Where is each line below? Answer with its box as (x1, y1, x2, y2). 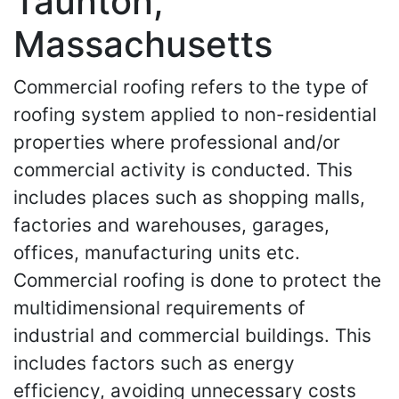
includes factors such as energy (13, 352, 295, 374)
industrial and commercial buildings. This (13, 324, 371, 346)
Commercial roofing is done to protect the (13, 269, 381, 291)
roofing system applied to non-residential (13, 103, 377, 126)
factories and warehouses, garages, (13, 214, 330, 236)
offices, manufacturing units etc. (13, 241, 300, 264)
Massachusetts (13, 22, 273, 66)
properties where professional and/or (13, 131, 340, 153)
